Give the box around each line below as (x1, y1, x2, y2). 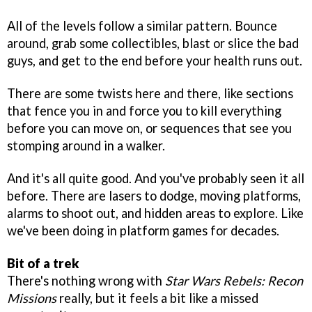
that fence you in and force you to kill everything (7, 103, 281, 119)
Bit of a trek (7, 255, 79, 271)
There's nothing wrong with (7, 272, 165, 288)
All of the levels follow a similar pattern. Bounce (7, 18, 277, 34)
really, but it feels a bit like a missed (56, 290, 258, 306)
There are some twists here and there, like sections (7, 86, 293, 102)
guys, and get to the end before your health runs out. (7, 53, 302, 69)
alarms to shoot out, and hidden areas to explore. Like (7, 205, 304, 221)
